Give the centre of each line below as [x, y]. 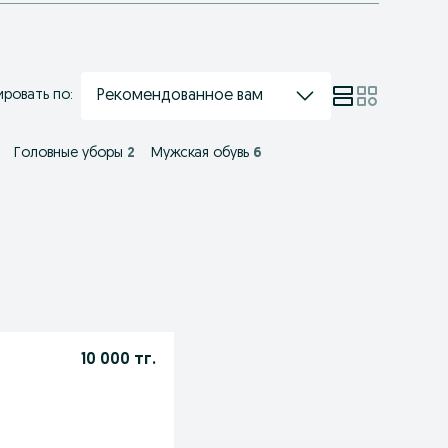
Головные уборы [68, 153]
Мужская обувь [200, 153]
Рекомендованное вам [179, 95]
